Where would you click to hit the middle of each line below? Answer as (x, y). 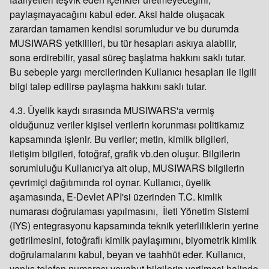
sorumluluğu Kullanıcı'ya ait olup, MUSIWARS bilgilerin (127, 168)
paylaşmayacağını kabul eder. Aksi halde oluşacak (117, 14)
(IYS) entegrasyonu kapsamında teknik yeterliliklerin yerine (134, 225)
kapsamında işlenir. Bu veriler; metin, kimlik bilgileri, (119, 139)
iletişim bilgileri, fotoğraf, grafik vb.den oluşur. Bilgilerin (125, 153)
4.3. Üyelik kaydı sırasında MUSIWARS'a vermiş (112, 110)
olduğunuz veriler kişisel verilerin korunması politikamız (127, 125)
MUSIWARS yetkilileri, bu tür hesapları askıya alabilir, (123, 43)
